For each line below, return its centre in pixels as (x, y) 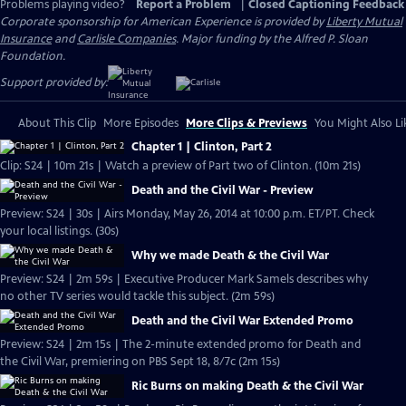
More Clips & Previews (246, 123)
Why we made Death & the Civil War (230, 256)
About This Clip (57, 123)
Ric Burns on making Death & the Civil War (247, 386)
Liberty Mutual (364, 22)
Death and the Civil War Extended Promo (242, 321)
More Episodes (141, 123)
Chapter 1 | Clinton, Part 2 (202, 147)
